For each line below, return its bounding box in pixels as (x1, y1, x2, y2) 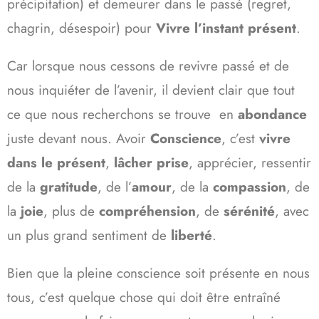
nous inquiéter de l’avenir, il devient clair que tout (7, 80, 295, 100)
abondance (238, 104, 307, 124)
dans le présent (7, 152, 105, 172)
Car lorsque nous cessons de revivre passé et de (7, 56, 289, 75)
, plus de (43, 201, 99, 221)
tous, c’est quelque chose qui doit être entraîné (7, 287, 281, 307)
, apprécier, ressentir (189, 152, 311, 172)
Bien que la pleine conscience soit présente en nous (7, 263, 310, 283)
